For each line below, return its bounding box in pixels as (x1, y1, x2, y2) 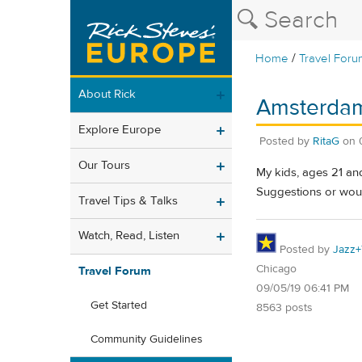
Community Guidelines (90, 332, 203, 347)
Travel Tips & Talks (78, 192, 178, 208)
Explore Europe (78, 122, 161, 138)
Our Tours (78, 157, 130, 173)
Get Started (90, 298, 147, 314)
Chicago (256, 261, 297, 276)
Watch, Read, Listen (78, 228, 179, 244)
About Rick (78, 86, 136, 103)
